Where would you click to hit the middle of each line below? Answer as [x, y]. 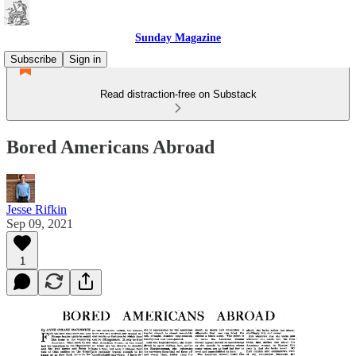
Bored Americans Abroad [110, 147]
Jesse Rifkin [37, 209]
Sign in [85, 59]
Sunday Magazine [178, 38]
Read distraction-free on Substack [178, 94]
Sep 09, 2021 [40, 223]
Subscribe [33, 59]
